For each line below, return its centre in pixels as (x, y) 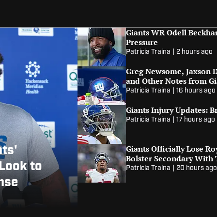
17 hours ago (196, 120)
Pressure (144, 42)
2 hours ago (195, 52)
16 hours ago (196, 91)
